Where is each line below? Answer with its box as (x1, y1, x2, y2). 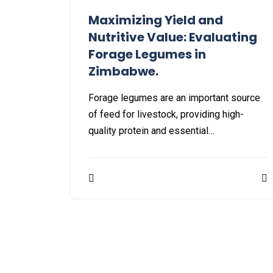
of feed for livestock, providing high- (88, 108, 244, 121)
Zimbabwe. (88, 63, 158, 80)
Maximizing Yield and (88, 12, 223, 29)
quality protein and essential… (88, 125, 214, 137)
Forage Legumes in (88, 46, 206, 63)
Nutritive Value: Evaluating (88, 29, 257, 46)
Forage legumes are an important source (88, 92, 260, 104)
